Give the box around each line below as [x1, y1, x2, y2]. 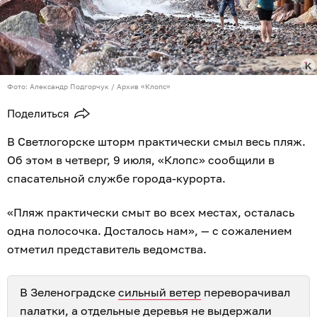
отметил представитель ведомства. [7, 242, 207, 257]
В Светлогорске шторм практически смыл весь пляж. [7, 134, 306, 149]
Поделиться [7, 107, 69, 120]
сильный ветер [118, 285, 201, 300]
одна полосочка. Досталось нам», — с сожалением [7, 224, 292, 238]
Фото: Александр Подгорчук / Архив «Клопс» [7, 82, 171, 91]
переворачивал [201, 285, 290, 300]
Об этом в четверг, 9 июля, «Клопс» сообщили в [7, 153, 275, 168]
